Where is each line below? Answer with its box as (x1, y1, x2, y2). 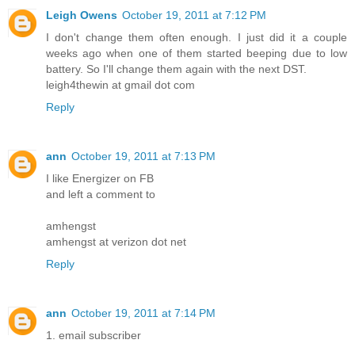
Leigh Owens (46, 8, 117, 21)
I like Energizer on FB (46, 171, 154, 185)
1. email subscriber (46, 328, 141, 342)
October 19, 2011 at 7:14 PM (71, 306, 216, 319)
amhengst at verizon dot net (46, 235, 186, 248)
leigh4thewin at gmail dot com (46, 78, 195, 91)
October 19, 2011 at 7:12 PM (122, 8, 266, 21)
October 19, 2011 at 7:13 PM (71, 149, 216, 162)
